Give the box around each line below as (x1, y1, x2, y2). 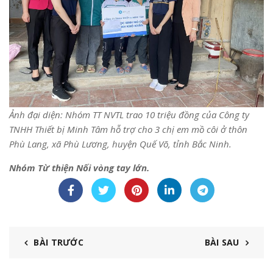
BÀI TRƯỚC (34, 236, 84, 248)
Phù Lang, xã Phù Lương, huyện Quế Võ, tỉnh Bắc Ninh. (9, 137, 232, 150)
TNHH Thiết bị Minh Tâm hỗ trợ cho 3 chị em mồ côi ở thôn (9, 122, 247, 135)
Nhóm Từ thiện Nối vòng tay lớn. (9, 161, 149, 174)
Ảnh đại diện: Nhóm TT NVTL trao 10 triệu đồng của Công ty (9, 108, 249, 121)
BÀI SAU (204, 236, 239, 248)
